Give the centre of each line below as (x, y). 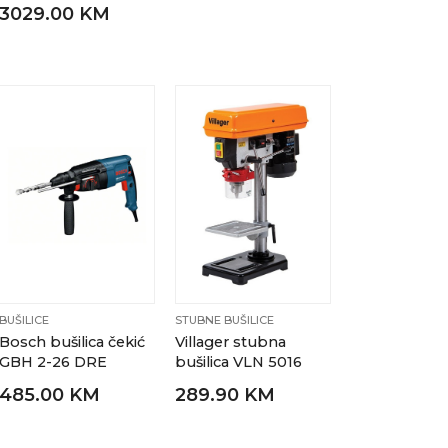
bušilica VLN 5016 (239, 362)
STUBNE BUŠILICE (225, 320)
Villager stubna (231, 342)
